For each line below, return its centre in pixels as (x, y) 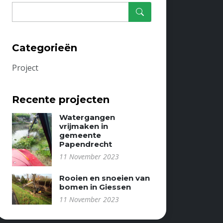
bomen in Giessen (95, 187)
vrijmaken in (84, 126)
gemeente (80, 135)
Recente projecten (61, 100)
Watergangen (87, 117)
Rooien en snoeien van (105, 178)
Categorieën (45, 48)
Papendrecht (86, 144)
